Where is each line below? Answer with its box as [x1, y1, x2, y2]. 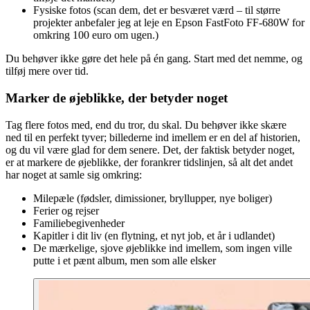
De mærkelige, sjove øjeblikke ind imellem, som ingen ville [33, 241, 292, 254]
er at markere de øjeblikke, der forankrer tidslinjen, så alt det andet [6, 156, 293, 168]
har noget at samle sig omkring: [6, 168, 142, 181]
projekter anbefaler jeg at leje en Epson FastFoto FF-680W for [33, 17, 304, 29]
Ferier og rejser [33, 204, 99, 217]
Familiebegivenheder [33, 217, 125, 229]
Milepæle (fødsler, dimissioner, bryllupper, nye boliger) [33, 192, 272, 204]
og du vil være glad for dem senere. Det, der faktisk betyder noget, [6, 143, 295, 156]
